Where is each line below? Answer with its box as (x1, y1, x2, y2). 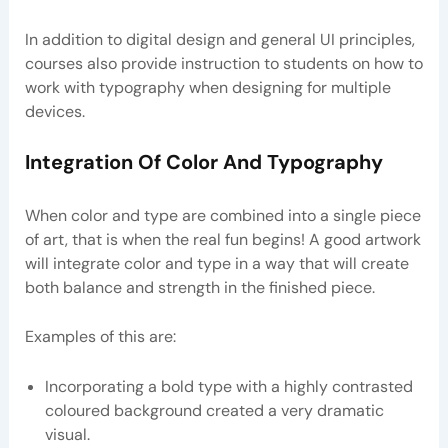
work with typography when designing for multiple (24, 77, 391, 99)
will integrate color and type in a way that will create (24, 252, 409, 274)
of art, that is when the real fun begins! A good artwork (24, 228, 421, 250)
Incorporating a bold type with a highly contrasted (44, 375, 413, 397)
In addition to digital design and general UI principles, (24, 29, 415, 51)
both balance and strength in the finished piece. (24, 276, 375, 298)
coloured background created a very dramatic (44, 399, 384, 421)
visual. (44, 423, 90, 445)
